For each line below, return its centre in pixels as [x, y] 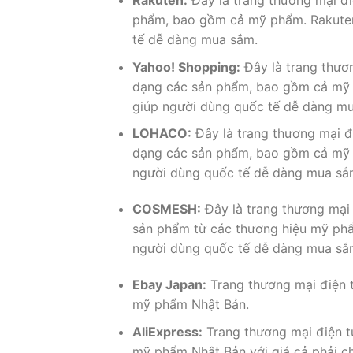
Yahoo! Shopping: [186, 67]
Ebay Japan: [169, 284]
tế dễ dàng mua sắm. [195, 40]
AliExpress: [167, 331]
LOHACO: [162, 134]
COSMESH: [166, 209]
